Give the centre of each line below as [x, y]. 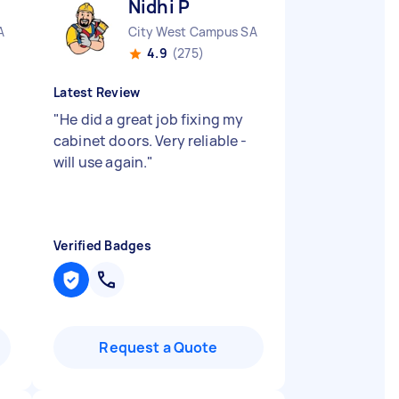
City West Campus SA [193, 32]
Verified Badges [102, 245]
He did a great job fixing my [152, 119]
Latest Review [97, 92]
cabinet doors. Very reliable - [151, 141]
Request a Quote [159, 347]
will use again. [101, 162]
